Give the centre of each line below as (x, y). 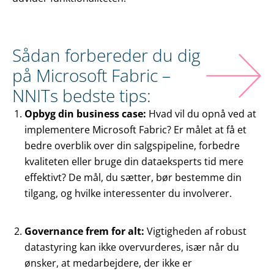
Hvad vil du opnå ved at (202, 114)
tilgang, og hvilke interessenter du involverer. (128, 194)
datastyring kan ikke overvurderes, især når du (132, 247)
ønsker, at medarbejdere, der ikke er (108, 263)
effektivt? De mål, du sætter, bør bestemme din (133, 178)
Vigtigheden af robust (197, 231)
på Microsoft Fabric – (91, 76)
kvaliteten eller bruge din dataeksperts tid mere (134, 162)
